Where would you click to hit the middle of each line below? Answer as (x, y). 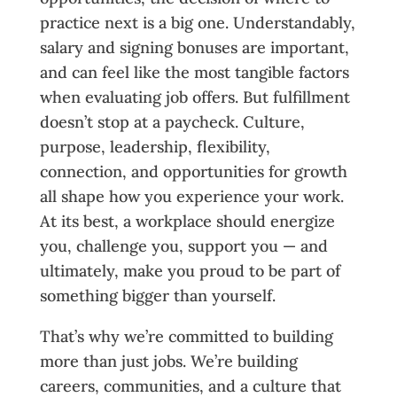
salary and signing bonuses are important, (194, 47)
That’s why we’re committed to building (186, 336)
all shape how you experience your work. (191, 196)
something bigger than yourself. (157, 295)
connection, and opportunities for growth (193, 171)
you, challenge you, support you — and (183, 245)
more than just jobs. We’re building (168, 361)
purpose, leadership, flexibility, (155, 146)
